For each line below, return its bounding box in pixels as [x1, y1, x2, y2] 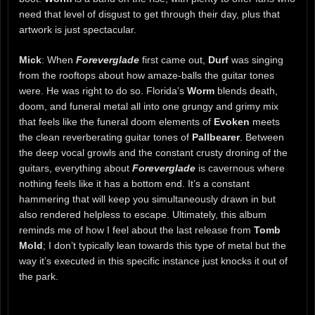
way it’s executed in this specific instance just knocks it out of [19, 255, 288, 266]
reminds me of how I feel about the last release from [19, 224, 254, 236]
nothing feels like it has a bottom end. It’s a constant [19, 177, 250, 189]
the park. [19, 270, 58, 282]
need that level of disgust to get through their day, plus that [19, 8, 280, 20]
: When [41, 53, 76, 65]
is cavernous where [195, 162, 285, 174]
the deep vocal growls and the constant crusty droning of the [19, 146, 288, 158]
